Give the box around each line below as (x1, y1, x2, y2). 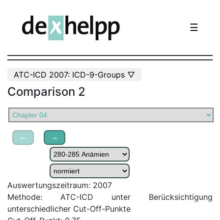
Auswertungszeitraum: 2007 (7, 180, 112, 191)
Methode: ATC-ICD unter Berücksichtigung (7, 192, 213, 202)
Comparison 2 (7, 84, 85, 99)
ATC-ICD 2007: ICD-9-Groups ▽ (14, 70, 135, 80)
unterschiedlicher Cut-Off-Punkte (7, 204, 131, 214)
